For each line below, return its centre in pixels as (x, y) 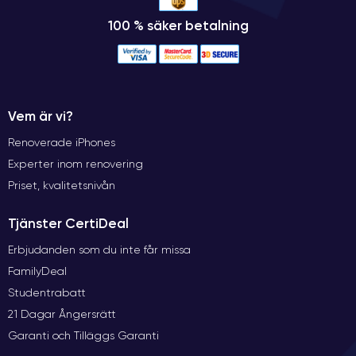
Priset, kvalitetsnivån (62, 185)
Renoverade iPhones (62, 142)
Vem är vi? (41, 116)
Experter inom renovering (75, 163)
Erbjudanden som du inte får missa (99, 249)
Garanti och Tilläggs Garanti (83, 335)
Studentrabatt (47, 292)
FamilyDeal (37, 271)
